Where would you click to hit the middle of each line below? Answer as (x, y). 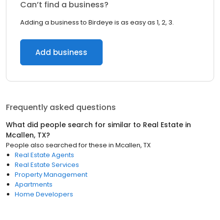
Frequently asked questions (61, 107)
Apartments (34, 184)
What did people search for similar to (74, 125)
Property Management (51, 175)
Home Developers (44, 194)
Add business (61, 52)
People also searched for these (56, 145)
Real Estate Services (47, 165)
